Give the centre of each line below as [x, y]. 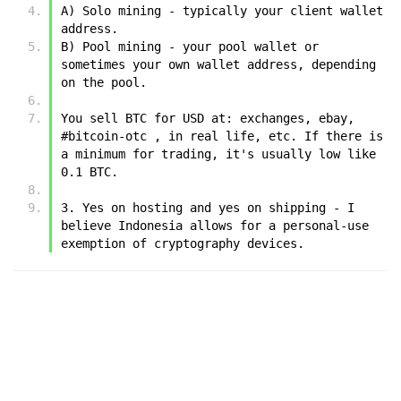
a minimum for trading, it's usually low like [218, 154]
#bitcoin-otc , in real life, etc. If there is [222, 136]
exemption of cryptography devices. [183, 243]
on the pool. [104, 82]
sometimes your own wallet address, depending [218, 64]
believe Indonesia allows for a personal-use [215, 225]
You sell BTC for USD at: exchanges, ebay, [208, 118]
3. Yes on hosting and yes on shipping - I [208, 207]
